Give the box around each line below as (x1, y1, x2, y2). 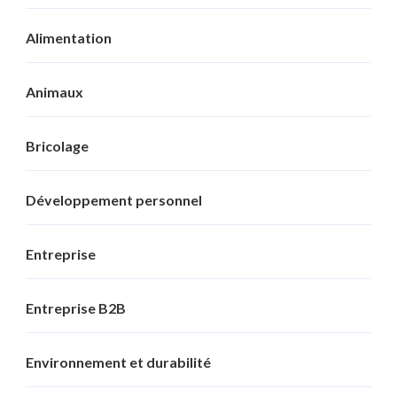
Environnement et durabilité (26, 353, 211, 370)
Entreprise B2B (26, 299, 126, 316)
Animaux (26, 82, 83, 100)
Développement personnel (26, 191, 202, 208)
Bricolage (26, 136, 89, 154)
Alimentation (26, 28, 112, 46)
